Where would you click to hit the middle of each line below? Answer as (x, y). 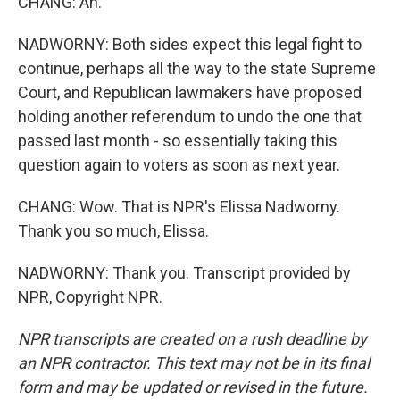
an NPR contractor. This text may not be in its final (194, 363)
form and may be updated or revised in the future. (193, 387)
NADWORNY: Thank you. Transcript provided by (184, 273)
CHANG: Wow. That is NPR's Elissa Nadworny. (179, 207)
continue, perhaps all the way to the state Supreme (197, 68)
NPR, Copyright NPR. (90, 297)
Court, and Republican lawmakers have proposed (190, 92)
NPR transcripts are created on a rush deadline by (192, 339)
